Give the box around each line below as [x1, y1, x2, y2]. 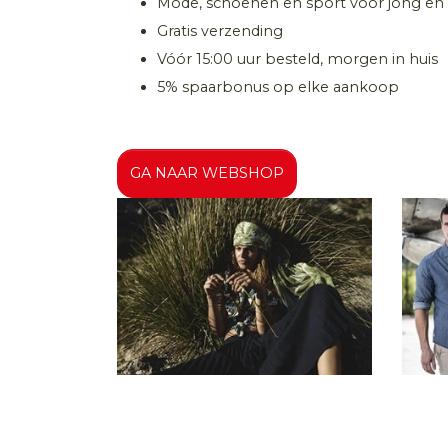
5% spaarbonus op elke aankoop [157, 78, 399, 97]
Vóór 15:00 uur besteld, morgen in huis [157, 50, 438, 69]
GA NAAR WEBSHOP [130, 164, 284, 183]
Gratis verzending [157, 22, 283, 41]
